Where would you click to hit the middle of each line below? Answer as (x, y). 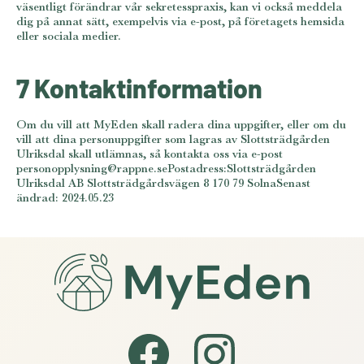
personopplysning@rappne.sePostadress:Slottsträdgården (166, 167)
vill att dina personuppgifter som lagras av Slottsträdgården (173, 138)
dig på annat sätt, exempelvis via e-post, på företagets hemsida (180, 21)
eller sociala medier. (69, 36)
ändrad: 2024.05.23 (65, 197)
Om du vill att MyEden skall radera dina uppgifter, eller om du (181, 123)
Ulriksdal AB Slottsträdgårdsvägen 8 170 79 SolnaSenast (163, 182)
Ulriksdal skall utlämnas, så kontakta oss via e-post (149, 153)
